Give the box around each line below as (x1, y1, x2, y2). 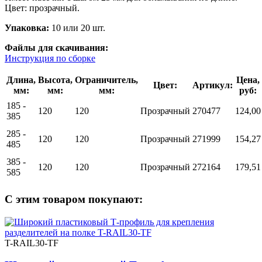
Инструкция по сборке (5, 53, 95, 64)
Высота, (38, 75, 73, 85)
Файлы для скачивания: (5, 43, 108, 53)
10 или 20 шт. (49, 23, 105, 33)
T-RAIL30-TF (5, 237, 58, 248)
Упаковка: (5, 23, 49, 33)
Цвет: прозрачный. (5, 3, 80, 13)
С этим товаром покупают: (5, 193, 143, 206)
